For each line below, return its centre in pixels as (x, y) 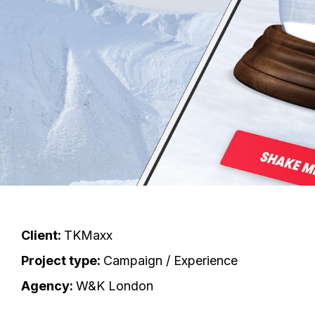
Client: (43, 236)
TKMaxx (88, 236)
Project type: (61, 261)
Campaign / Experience (171, 261)
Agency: (47, 286)
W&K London (115, 286)
